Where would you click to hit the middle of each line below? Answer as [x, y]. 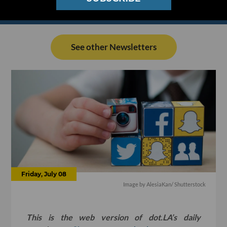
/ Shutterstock [188, 184]
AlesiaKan [159, 184]
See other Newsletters [113, 47]
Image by [135, 184]
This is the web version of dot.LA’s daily [113, 217]
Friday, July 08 [44, 174]
